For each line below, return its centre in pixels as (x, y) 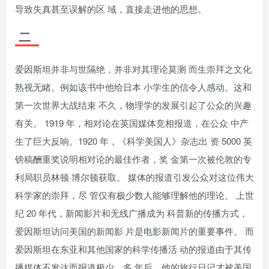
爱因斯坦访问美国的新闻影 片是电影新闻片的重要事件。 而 (134, 231)
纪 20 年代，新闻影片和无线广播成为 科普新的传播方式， (131, 213)
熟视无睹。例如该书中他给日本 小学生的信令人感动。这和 (133, 87)
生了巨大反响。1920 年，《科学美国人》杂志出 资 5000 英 (134, 141)
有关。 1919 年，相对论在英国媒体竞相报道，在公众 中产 (132, 123)
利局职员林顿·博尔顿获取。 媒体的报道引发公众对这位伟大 (134, 177)
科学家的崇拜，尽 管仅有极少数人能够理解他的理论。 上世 (134, 195)
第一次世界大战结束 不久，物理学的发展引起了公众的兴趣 (133, 105)
